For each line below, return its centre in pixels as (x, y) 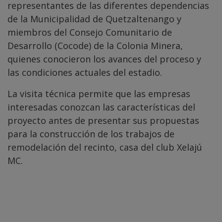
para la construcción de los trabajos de (91, 134)
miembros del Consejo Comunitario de (90, 32)
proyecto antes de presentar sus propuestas (103, 120)
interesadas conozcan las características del (101, 107)
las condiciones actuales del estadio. (85, 72)
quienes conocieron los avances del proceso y (104, 59)
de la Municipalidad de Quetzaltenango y (94, 19)
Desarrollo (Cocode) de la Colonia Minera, (95, 45)
